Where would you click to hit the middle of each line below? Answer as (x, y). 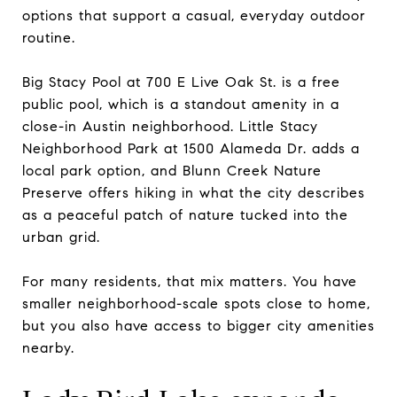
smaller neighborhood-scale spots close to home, (196, 303)
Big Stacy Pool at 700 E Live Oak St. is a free (181, 82)
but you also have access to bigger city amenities (198, 325)
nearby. (48, 347)
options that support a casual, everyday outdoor (194, 15)
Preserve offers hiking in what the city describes (194, 192)
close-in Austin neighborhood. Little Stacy (170, 126)
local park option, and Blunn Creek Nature (172, 170)
